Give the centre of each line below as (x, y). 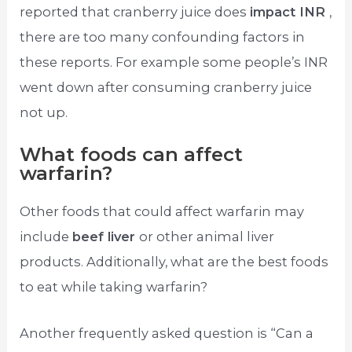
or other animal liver (207, 237)
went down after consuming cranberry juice (166, 87)
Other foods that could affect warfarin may (162, 212)
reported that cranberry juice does (135, 12)
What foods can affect (132, 155)
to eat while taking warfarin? (114, 287)
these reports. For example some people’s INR (174, 62)
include (46, 237)
